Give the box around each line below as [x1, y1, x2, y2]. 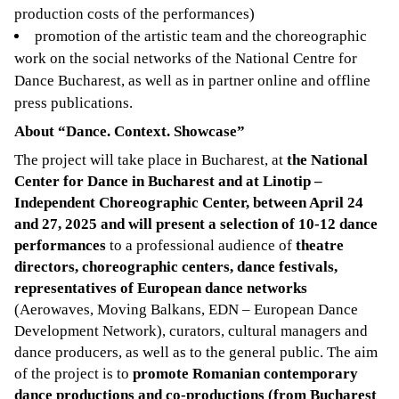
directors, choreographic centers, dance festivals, [14, 257, 338, 275]
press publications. [14, 94, 133, 111]
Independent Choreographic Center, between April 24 [14, 193, 363, 211]
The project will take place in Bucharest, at [14, 151, 287, 168]
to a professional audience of [106, 236, 296, 254]
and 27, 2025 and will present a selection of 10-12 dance [14, 215, 378, 232]
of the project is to [14, 364, 133, 382]
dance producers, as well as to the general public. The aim [14, 343, 378, 361]
